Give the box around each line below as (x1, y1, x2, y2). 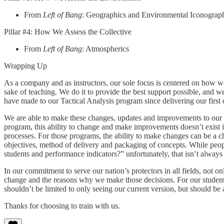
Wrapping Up (4, 61, 47, 70)
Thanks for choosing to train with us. (4, 201, 120, 210)
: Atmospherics (82, 44, 129, 53)
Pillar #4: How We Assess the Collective (4, 27, 131, 36)
